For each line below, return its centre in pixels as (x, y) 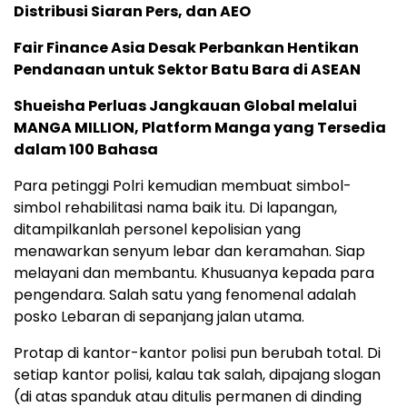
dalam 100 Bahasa (86, 150)
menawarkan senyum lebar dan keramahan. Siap (189, 252)
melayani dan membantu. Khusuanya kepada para (194, 273)
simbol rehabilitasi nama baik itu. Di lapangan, (175, 208)
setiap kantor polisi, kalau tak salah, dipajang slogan (197, 375)
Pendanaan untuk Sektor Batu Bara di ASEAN (187, 70)
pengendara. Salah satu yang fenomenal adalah (185, 295)
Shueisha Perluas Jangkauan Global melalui (185, 106)
